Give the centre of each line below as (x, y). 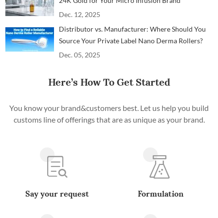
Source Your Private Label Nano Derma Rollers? (131, 41)
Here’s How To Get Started (109, 82)
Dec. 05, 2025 (80, 55)
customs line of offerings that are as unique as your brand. (109, 120)
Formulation (161, 194)
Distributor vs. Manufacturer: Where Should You (133, 29)
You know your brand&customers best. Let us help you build (109, 108)
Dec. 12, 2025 (80, 15)
